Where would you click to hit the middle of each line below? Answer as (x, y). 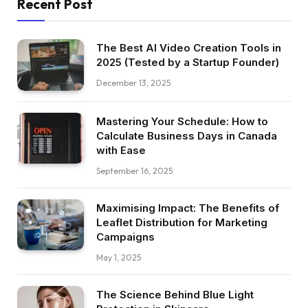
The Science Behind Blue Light (175, 294)
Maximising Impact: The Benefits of (188, 208)
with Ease (121, 150)
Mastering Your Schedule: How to (182, 121)
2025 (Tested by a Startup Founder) (188, 63)
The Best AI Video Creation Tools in (189, 48)
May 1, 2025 (119, 257)
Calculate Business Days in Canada (187, 135)
